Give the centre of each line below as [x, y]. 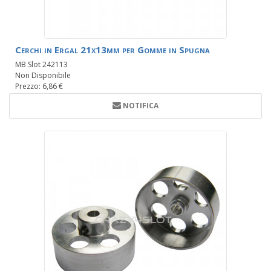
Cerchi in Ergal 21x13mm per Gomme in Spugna [113, 50]
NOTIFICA [141, 106]
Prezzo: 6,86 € [39, 87]
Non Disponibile [43, 76]
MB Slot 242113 [41, 65]
